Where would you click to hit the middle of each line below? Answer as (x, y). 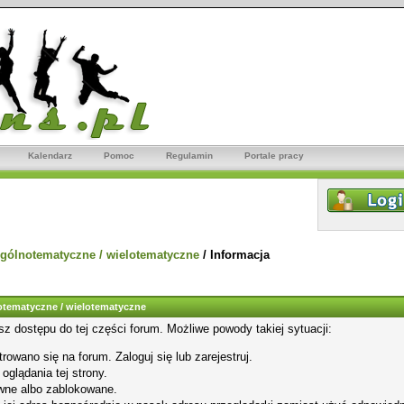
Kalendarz (50, 156)
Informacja (240, 255)
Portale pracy (274, 156)
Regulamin (189, 156)
